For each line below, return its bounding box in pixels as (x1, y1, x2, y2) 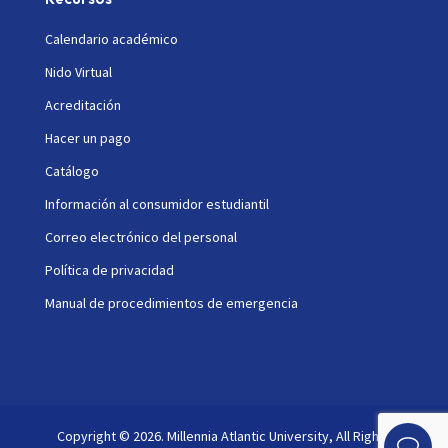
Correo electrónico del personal (44, 227, 237, 246)
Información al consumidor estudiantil (44, 194, 269, 213)
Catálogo (44, 161, 99, 180)
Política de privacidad (44, 260, 174, 279)
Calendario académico (44, 29, 178, 48)
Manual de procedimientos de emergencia (44, 293, 298, 312)
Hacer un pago (44, 128, 131, 147)
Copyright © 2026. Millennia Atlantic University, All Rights (56, 426, 391, 445)
